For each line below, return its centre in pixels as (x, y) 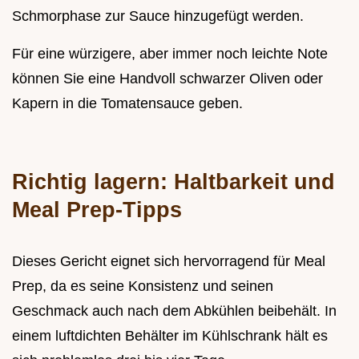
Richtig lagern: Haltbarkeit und (173, 181)
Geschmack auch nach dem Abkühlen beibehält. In (174, 311)
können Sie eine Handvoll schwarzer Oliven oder (167, 78)
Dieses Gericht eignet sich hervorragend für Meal (169, 261)
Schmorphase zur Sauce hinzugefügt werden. (158, 16)
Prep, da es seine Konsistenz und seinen (143, 286)
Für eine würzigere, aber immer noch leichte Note (170, 53)
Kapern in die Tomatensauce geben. (127, 103)
